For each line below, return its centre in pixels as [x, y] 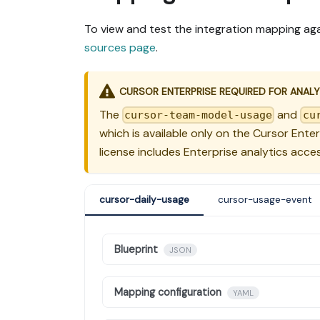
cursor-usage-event [265, 200]
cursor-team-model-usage [199, 115]
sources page [120, 48]
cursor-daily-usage [144, 200]
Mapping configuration [168, 292]
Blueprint [136, 250]
